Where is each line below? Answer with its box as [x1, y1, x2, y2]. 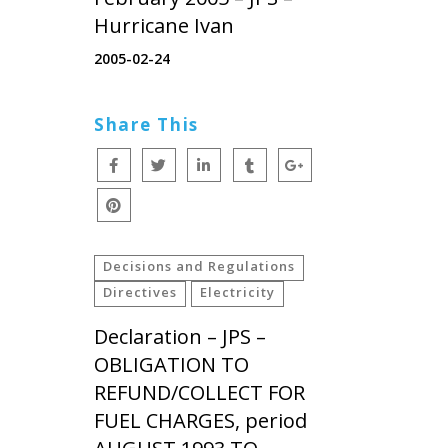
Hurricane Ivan [94, 11, 234, 39]
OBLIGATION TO [94, 350, 249, 378]
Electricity [200, 282, 275, 301]
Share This [94, 112, 199, 136]
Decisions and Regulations [103, 256, 295, 275]
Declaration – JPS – [94, 322, 266, 350]
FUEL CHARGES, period [94, 406, 307, 434]
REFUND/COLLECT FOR [94, 378, 305, 406]
